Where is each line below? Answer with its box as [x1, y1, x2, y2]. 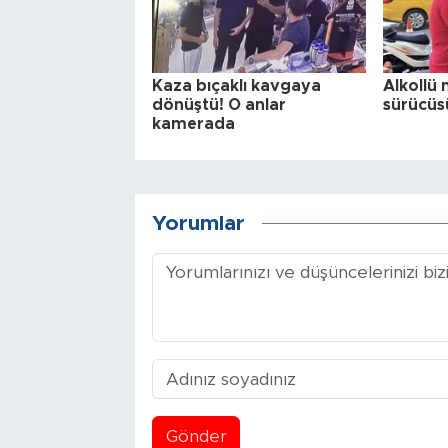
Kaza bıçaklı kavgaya [151, 78, 321, 95]
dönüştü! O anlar [151, 97, 286, 114]
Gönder [165, 427, 227, 445]
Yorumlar [151, 212, 245, 234]
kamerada [151, 116, 235, 133]
